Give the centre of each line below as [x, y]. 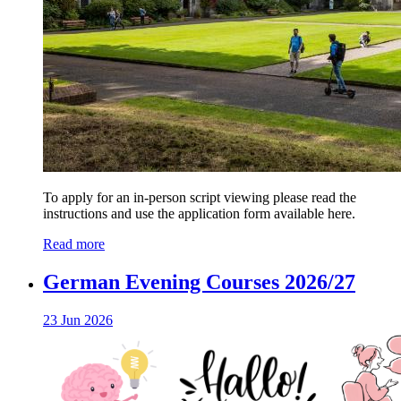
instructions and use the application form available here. [201, 214]
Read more [74, 244]
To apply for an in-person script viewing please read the [200, 198]
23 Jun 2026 [78, 320]
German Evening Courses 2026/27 [199, 282]
